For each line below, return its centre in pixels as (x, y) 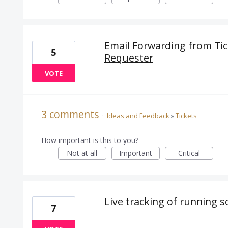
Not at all (82, 153)
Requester (129, 58)
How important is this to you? (90, 140)
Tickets (186, 116)
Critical (189, 153)
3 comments (70, 115)
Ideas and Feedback (138, 116)
